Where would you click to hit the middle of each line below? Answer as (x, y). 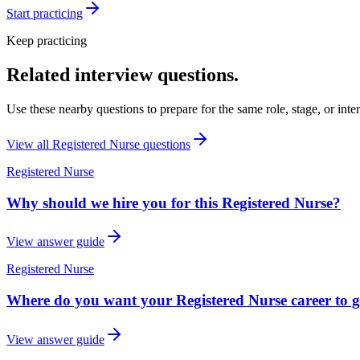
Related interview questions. (123, 75)
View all (29, 144)
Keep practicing (47, 41)
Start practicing (45, 14)
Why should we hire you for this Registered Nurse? (174, 202)
